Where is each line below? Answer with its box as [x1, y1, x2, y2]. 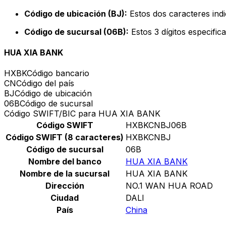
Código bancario [27, 68, 89, 79]
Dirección [45, 181, 84, 191]
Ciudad [50, 193, 79, 203]
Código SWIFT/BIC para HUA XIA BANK [4, 108, 160, 119]
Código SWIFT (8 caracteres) [6, 132, 124, 143]
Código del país [16, 78, 74, 89]
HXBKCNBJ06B [126, 120, 187, 131]
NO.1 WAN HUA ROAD [126, 181, 213, 191]
